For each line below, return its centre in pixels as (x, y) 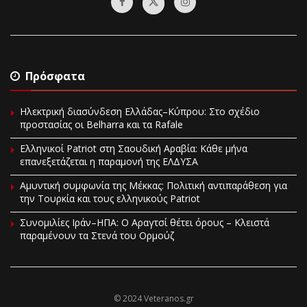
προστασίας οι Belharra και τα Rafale (101, 124)
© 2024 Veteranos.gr (153, 298)
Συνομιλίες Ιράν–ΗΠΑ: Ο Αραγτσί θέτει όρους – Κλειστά (145, 222)
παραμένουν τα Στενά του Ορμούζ (97, 235)
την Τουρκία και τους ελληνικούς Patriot (110, 198)
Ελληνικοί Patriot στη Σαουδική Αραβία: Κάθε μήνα (134, 148)
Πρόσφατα (55, 76)
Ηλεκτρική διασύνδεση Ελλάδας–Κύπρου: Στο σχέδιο (140, 111)
